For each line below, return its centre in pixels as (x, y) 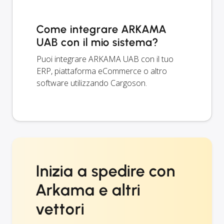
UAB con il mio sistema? (97, 42)
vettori (60, 209)
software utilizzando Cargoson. (92, 83)
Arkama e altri (88, 190)
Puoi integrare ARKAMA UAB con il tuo (105, 59)
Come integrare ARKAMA (102, 29)
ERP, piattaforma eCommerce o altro (102, 71)
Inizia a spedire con (106, 171)
